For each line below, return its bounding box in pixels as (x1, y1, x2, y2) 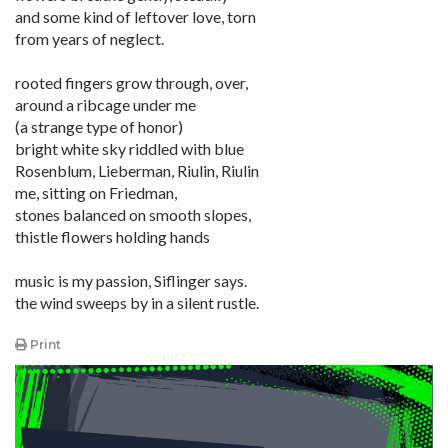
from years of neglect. (15, 29, 164, 48)
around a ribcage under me (15, 95, 196, 114)
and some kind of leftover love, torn (15, 7, 256, 26)
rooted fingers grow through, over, (15, 73, 248, 92)
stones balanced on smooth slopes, (15, 205, 251, 224)
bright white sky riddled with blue (15, 139, 244, 158)
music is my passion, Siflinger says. (15, 271, 247, 290)
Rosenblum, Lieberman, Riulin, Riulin (15, 161, 259, 180)
